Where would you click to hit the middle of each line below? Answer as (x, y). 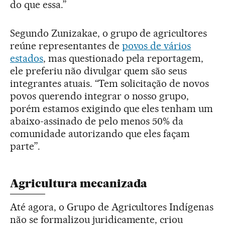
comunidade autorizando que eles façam (100, 134)
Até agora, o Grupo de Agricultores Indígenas (112, 207)
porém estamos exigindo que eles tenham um (112, 109)
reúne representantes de (66, 46)
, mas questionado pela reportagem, (123, 59)
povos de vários (156, 46)
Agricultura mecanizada (79, 184)
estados (27, 59)
